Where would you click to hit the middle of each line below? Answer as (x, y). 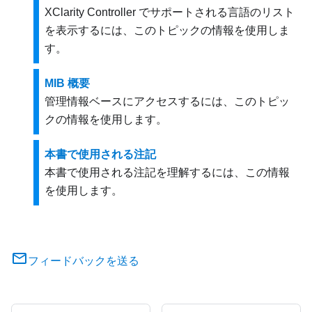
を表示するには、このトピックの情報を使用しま (167, 30)
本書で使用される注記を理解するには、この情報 (167, 172)
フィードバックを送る (84, 260)
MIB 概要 (67, 83)
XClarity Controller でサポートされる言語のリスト (170, 12)
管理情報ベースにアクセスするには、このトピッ (167, 101)
